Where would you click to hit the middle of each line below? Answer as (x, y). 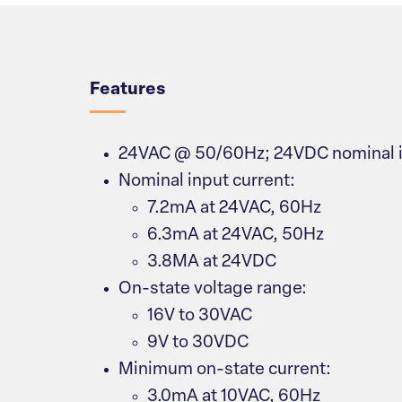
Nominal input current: (207, 182)
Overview (161, 22)
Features (127, 91)
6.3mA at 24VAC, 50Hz (236, 236)
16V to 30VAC (200, 317)
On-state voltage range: (213, 290)
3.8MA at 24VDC (212, 263)
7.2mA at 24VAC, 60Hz (234, 209)
